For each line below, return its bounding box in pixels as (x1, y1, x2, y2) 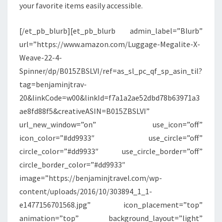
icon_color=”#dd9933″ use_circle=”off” (19, 133, 203, 143)
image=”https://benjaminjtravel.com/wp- (19, 173, 162, 183)
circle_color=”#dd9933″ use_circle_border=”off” (19, 146, 203, 157)
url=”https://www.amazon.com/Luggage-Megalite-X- (19, 39, 200, 50)
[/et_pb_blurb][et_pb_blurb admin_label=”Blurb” (19, 26, 203, 36)
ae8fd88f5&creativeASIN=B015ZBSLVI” (19, 106, 150, 116)
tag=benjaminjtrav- (19, 79, 87, 90)
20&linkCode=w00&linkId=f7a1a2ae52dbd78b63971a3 (19, 93, 200, 103)
